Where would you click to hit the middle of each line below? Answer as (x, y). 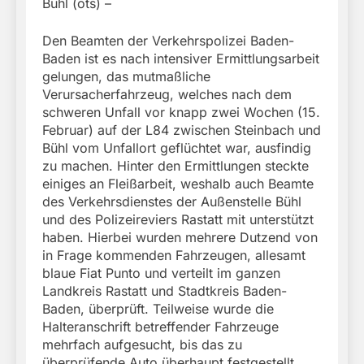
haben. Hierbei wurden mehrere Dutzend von (180, 237)
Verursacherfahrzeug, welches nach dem (167, 94)
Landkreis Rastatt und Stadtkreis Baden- (165, 290)
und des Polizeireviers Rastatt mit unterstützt (178, 219)
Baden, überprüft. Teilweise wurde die (158, 308)
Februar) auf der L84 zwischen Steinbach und (182, 130)
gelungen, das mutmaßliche (126, 76)
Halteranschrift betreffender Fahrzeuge (160, 326)
